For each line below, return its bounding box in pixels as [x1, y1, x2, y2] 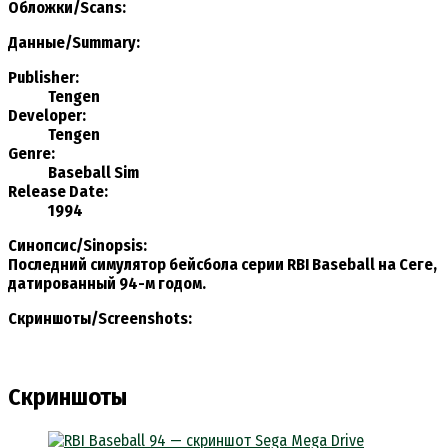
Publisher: [8, 67, 79, 87]
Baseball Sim [48, 162, 139, 182]
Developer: [8, 105, 86, 125]
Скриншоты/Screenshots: [8, 308, 192, 328]
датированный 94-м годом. [8, 273, 206, 293]
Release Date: [8, 181, 108, 201]
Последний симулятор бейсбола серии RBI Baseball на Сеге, [8, 254, 437, 274]
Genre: [8, 143, 55, 163]
